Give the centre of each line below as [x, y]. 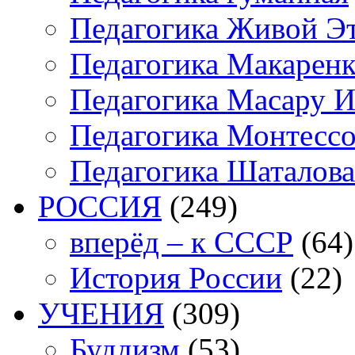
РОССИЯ [100, 207]
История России [176, 278]
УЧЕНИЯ [101, 314]
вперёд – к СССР [181, 242]
